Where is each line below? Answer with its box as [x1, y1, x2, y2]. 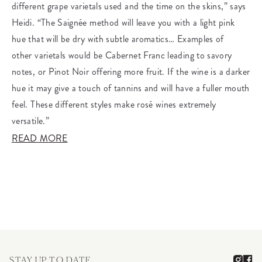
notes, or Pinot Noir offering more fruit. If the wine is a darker [12, 65, 250, 78]
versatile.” [12, 114, 49, 127]
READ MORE [12, 132, 68, 145]
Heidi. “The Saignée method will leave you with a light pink [12, 16, 235, 29]
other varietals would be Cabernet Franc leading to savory [12, 49, 232, 62]
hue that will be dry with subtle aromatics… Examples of [12, 32, 224, 46]
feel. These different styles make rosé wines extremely [12, 98, 216, 111]
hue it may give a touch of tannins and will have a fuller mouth [12, 81, 250, 95]
